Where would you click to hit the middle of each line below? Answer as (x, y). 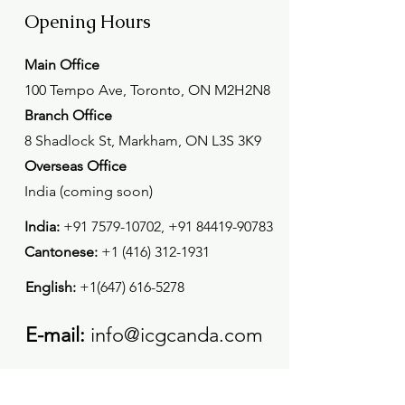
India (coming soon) (89, 191)
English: (51, 287)
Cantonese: (61, 252)
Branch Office (68, 115)
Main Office (62, 65)
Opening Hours (88, 22)
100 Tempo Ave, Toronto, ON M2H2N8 (147, 90)
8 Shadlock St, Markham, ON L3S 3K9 (143, 141)
